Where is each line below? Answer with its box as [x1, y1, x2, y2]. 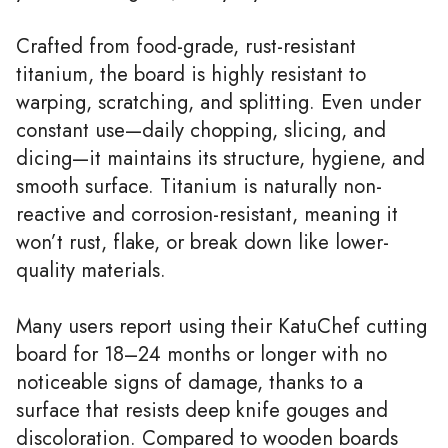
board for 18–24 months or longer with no [16, 338, 387, 369]
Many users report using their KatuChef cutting [16, 310, 427, 341]
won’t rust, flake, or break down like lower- [16, 226, 389, 257]
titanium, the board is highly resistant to [16, 58, 366, 89]
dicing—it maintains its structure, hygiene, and [16, 142, 425, 173]
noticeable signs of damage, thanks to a [16, 366, 363, 397]
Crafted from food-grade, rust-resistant [16, 30, 356, 61]
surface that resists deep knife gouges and [16, 394, 388, 425]
